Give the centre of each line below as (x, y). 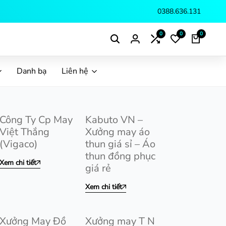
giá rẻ (98, 168)
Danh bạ (31, 71)
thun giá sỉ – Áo (120, 144)
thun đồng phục (120, 156)
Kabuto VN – (114, 120)
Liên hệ (75, 71)
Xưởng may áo (118, 132)
